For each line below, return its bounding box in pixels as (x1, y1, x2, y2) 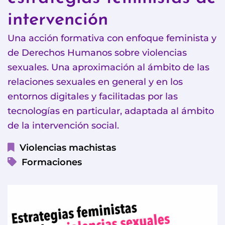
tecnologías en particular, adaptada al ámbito (8, 105, 214, 117)
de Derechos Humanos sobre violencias (8, 47, 187, 58)
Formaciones (22, 157, 82, 168)
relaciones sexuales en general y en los (8, 76, 183, 87)
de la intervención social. (8, 120, 119, 131)
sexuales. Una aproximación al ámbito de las (8, 62, 209, 73)
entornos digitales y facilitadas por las (8, 91, 178, 102)
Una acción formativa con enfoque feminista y (8, 33, 216, 44)
